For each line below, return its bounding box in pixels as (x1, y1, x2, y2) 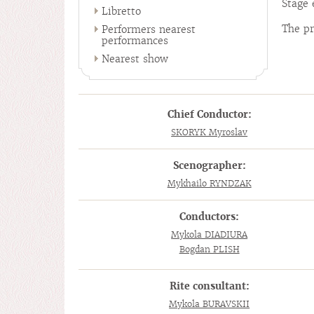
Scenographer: (172, 159, 246, 172)
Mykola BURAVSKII (169, 299, 250, 309)
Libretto (102, 5, 141, 18)
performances (102, 34, 168, 47)
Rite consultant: (169, 280, 250, 292)
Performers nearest (102, 23, 196, 36)
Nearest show (102, 53, 168, 65)
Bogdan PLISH (179, 244, 240, 254)
